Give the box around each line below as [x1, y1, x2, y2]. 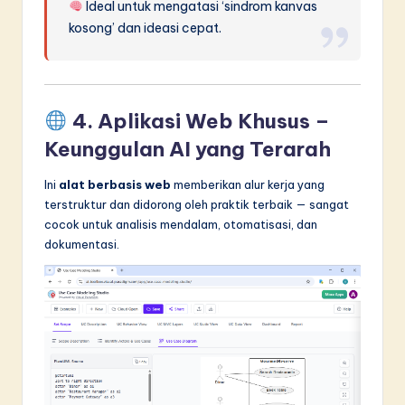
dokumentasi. [44, 237, 119, 252]
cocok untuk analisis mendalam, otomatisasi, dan [44, 217, 317, 232]
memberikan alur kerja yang [171, 177, 325, 193]
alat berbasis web [59, 177, 171, 193]
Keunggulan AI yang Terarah [44, 137, 331, 163]
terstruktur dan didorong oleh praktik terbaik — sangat [44, 197, 349, 212]
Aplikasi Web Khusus [97, 108, 310, 135]
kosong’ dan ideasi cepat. [69, 20, 222, 37]
